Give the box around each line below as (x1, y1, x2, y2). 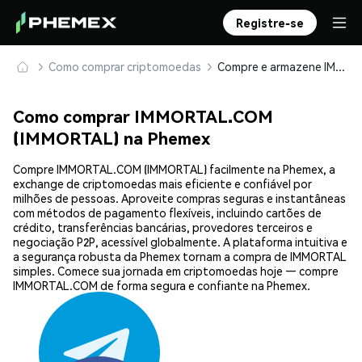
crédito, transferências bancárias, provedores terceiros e (13, 220, 313, 235)
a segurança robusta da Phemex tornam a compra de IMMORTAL (13, 249, 347, 264)
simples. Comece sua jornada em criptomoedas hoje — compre (13, 263, 339, 279)
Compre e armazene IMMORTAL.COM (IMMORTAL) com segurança (335, 59, 345, 74)
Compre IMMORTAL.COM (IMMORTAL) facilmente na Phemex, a (13, 162, 335, 177)
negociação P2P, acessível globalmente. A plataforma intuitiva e (13, 234, 347, 250)
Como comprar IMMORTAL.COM (13, 105, 273, 128)
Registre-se (236, 15, 304, 30)
